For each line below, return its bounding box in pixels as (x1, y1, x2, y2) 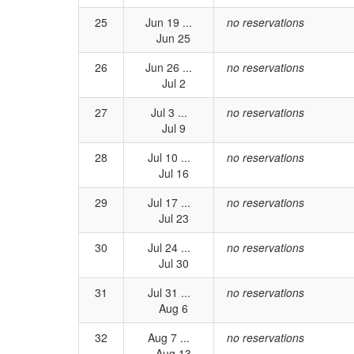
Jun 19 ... (145, 14, 192, 30)
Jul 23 (149, 210, 189, 226)
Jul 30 (149, 255, 189, 271)
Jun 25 (147, 30, 190, 46)
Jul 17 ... (147, 194, 190, 210)
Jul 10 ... (147, 149, 190, 165)
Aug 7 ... (148, 330, 190, 345)
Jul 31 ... (147, 284, 190, 300)
